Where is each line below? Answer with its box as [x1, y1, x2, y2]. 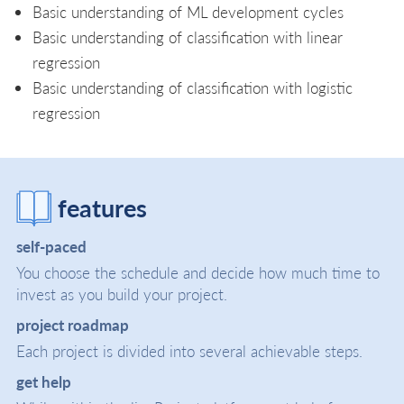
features [57, 190, 147, 225]
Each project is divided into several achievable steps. [16, 340, 363, 363]
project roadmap [16, 314, 129, 336]
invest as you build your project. [16, 283, 227, 306]
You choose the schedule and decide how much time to [16, 262, 380, 284]
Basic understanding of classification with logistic [32, 76, 353, 98]
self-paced [16, 235, 87, 258]
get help [16, 371, 71, 393]
